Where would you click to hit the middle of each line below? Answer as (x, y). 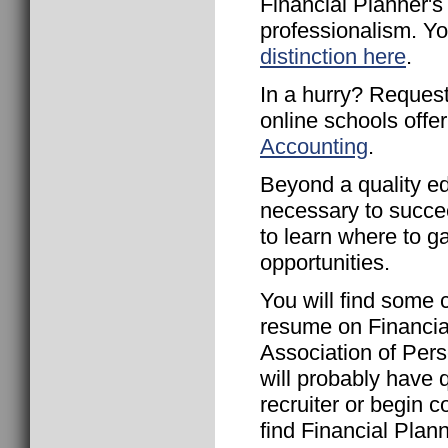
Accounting (314, 146)
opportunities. (325, 262)
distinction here (333, 56)
